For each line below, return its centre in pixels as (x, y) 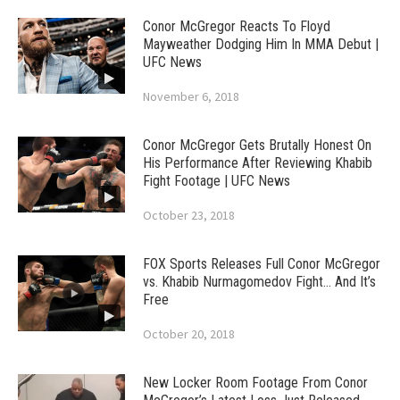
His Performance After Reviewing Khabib (258, 163)
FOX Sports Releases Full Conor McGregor (262, 264)
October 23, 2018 (189, 216)
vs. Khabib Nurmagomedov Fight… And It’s (259, 282)
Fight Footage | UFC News (217, 181)
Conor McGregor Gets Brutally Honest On (257, 146)
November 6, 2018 (191, 97)
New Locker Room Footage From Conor (255, 383)
